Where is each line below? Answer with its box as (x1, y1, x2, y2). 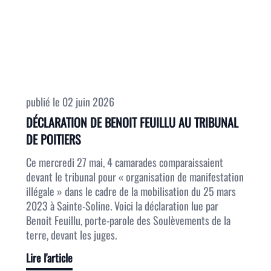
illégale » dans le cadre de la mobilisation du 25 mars (25, 183, 236, 199)
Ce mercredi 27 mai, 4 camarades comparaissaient (25, 154, 223, 170)
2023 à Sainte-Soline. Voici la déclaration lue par (25, 198, 218, 214)
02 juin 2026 (62, 94, 114, 109)
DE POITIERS (25, 130, 80, 148)
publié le (25, 94, 62, 109)
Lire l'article (25, 250, 73, 266)
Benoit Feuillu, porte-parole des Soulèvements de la (25, 212, 230, 228)
